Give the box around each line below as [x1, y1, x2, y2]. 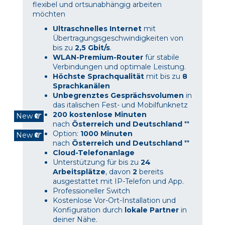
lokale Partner [123, 205, 179, 215]
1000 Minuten [80, 129, 133, 139]
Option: [53, 129, 80, 139]
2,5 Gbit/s [75, 43, 110, 53]
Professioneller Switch [53, 186, 130, 196]
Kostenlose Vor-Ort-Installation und [53, 196, 176, 205]
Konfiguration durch [53, 205, 123, 215]
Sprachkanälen [53, 81, 110, 91]
